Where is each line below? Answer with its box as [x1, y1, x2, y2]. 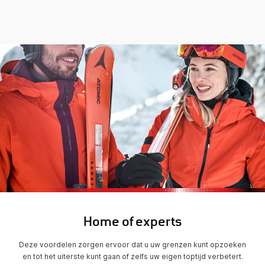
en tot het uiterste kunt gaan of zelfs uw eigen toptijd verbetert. [22, 252, 243, 261]
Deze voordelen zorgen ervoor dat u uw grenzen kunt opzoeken [19, 240, 246, 250]
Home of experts [83, 216, 182, 231]
